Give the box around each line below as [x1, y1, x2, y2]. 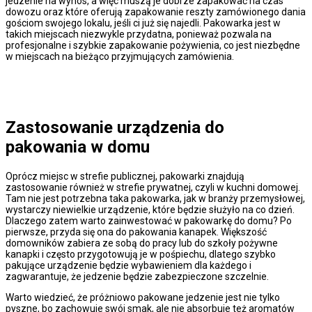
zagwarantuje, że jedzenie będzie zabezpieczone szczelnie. [6, 270, 269, 282]
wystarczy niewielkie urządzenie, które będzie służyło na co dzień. [6, 203, 295, 215]
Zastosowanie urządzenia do [6, 117, 224, 137]
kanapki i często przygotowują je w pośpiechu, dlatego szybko [6, 248, 276, 260]
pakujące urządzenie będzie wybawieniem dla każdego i [6, 259, 251, 271]
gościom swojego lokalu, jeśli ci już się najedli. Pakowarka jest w [6, 17, 281, 29]
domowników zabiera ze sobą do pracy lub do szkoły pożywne [6, 237, 278, 249]
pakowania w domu [6, 136, 150, 157]
